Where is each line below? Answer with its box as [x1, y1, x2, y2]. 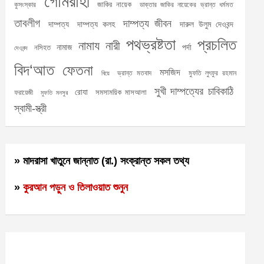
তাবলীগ [14, 17, 41, 29]
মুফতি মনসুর [40, 89, 68, 96]
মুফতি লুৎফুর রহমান [188, 69, 237, 77]
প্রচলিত [197, 37, 237, 53]
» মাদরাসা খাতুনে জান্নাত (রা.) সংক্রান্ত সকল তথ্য [14, 155, 190, 167]
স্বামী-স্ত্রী [14, 103, 47, 114]
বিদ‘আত [14, 62, 55, 78]
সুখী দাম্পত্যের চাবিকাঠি [154, 85, 234, 97]
